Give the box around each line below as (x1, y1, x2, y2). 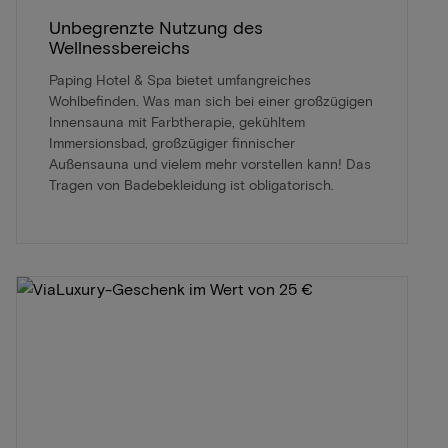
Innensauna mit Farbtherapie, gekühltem (49, 113, 305, 131)
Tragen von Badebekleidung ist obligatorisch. (49, 176, 334, 194)
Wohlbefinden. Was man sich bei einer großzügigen (49, 92, 373, 110)
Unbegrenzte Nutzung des (49, 16, 263, 39)
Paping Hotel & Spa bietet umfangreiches (49, 71, 311, 89)
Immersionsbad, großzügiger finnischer (49, 134, 295, 152)
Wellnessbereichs (49, 36, 190, 59)
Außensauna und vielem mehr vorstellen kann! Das (49, 155, 371, 173)
